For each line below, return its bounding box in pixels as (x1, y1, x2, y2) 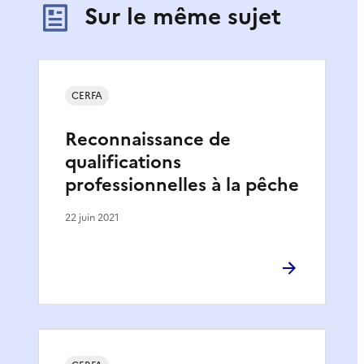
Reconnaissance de (65, 125, 231, 153)
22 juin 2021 (65, 210, 119, 225)
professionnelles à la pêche (65, 171, 299, 198)
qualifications (65, 148, 181, 175)
